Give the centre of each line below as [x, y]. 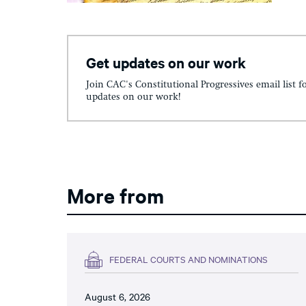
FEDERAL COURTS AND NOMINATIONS [189, 259]
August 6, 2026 [117, 296]
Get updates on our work [166, 62]
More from [115, 195]
